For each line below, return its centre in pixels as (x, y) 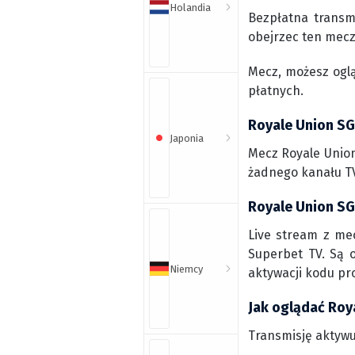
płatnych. (276, 91)
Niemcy (186, 269)
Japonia (187, 138)
